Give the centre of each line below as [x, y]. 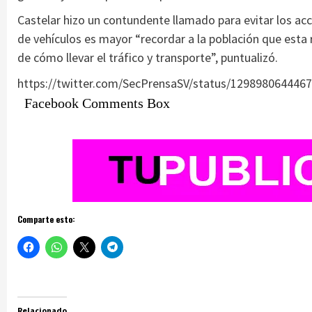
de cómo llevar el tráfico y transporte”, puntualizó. [148, 57]
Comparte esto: [46, 219]
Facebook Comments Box [97, 103]
